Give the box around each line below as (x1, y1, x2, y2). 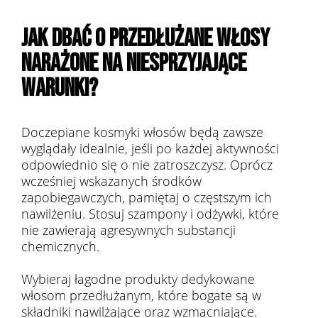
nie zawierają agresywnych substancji (21, 221, 236, 238)
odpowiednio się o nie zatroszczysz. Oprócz (21, 156, 273, 173)
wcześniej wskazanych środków (21, 172, 202, 190)
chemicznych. (21, 238, 99, 255)
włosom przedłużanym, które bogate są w (21, 287, 261, 304)
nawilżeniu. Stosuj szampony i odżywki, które (21, 205, 279, 222)
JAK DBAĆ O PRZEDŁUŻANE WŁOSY (21, 23, 270, 54)
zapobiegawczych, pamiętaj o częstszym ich (21, 189, 272, 206)
